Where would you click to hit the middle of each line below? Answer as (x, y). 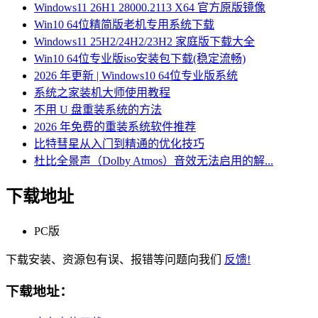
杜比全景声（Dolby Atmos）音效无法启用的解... (154, 161)
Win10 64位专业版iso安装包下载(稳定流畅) (140, 59)
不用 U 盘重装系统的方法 (98, 110)
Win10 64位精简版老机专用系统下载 (124, 25)
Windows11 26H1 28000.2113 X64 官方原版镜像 (150, 8)
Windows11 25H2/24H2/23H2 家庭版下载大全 (144, 42)
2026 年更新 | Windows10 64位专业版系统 (136, 76)
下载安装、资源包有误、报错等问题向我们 (115, 260)
